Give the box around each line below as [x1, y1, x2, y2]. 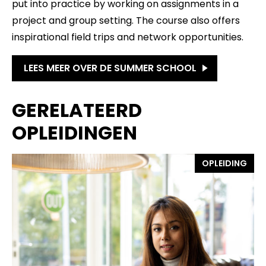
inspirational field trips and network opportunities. [12, 30, 243, 44]
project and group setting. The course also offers [12, 14, 240, 27]
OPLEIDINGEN [12, 119, 137, 146]
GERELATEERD [12, 97, 142, 123]
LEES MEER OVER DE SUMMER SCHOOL [24, 61, 197, 75]
